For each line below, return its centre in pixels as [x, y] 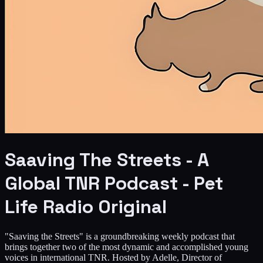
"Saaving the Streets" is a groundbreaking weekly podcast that [120, 236]
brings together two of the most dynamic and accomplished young [127, 247]
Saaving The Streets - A [107, 160]
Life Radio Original [86, 207]
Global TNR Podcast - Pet [114, 183]
